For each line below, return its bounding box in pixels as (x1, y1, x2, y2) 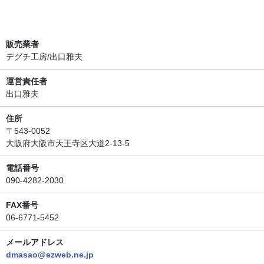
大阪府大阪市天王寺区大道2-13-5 (6, 138, 130, 148)
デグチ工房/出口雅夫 (6, 51, 82, 61)
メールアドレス (6, 237, 64, 247)
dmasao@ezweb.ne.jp (6, 249, 94, 259)
